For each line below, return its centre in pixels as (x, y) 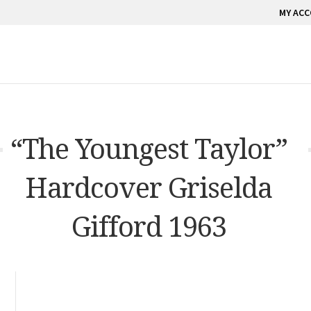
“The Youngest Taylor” (149, 148)
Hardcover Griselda (149, 187)
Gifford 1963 (149, 226)
